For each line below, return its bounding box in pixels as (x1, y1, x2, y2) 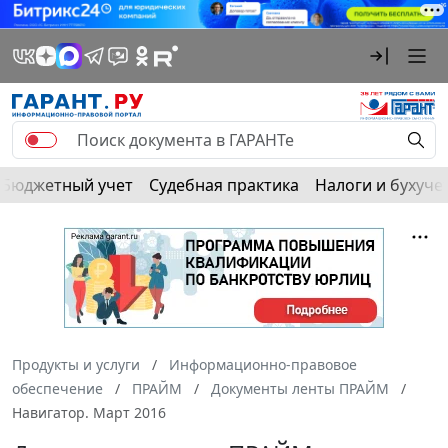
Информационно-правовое (169, 354, 357, 374)
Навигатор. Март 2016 (12, 402, 166, 422)
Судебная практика (149, 173, 299, 196)
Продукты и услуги (12, 354, 140, 374)
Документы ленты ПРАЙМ (211, 378, 389, 398)
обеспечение (12, 378, 103, 398)
